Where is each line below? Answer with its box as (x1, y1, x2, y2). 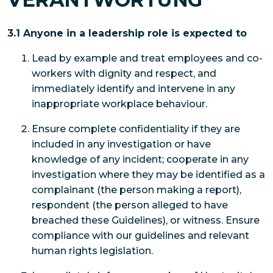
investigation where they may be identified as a (32, 168, 265, 180)
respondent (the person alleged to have (32, 199, 228, 211)
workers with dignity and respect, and (32, 67, 216, 79)
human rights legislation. (32, 244, 153, 257)
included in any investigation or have (32, 138, 211, 150)
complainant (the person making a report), (32, 183, 241, 196)
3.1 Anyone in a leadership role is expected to (7, 27, 247, 39)
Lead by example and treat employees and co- (32, 52, 263, 64)
